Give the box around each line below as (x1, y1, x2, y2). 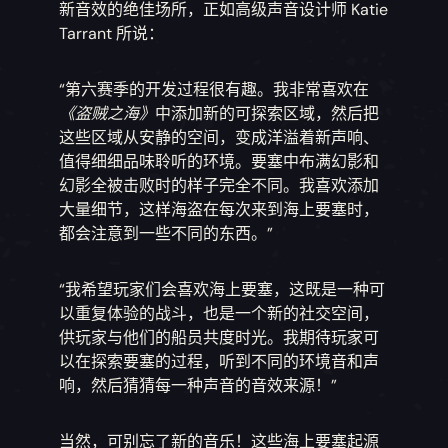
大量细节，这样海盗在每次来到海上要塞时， (59, 199, 380, 221)
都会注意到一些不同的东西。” (59, 223, 274, 245)
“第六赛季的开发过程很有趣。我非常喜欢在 (59, 79, 370, 101)
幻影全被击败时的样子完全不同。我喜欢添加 (59, 175, 380, 197)
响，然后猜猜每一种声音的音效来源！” (59, 375, 338, 397)
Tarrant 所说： (59, 23, 165, 45)
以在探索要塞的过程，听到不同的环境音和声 (59, 351, 380, 373)
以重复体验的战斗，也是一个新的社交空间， (59, 303, 380, 325)
